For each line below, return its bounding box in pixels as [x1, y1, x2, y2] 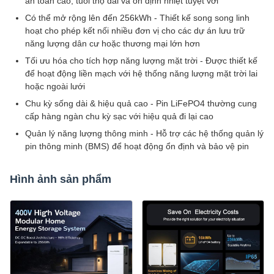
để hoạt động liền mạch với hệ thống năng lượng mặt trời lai [25, 68, 257, 78]
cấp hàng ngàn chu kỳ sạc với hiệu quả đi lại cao [25, 111, 213, 121]
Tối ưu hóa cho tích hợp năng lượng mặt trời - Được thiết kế [25, 56, 257, 65]
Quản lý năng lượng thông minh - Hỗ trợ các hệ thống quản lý [25, 128, 264, 138]
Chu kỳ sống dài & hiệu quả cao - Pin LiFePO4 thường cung [25, 98, 257, 108]
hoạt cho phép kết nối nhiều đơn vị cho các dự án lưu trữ [25, 26, 245, 35]
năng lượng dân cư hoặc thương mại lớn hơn [25, 39, 200, 48]
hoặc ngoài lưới [25, 81, 85, 91]
